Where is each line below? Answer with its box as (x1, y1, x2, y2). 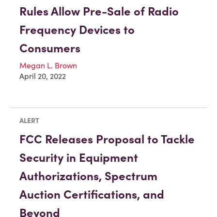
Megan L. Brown (19, 60, 77, 70)
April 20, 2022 (19, 71, 66, 81)
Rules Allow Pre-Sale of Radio (19, 3, 179, 19)
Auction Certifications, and (19, 186, 164, 202)
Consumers (19, 40, 80, 56)
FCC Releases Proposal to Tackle (19, 131, 195, 147)
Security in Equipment (19, 150, 138, 165)
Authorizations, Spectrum (19, 168, 157, 184)
